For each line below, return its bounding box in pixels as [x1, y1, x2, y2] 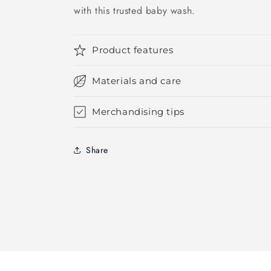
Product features [92, 44, 174, 56]
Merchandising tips [92, 106, 184, 117]
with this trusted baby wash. [74, 4, 195, 18]
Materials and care [92, 75, 181, 87]
